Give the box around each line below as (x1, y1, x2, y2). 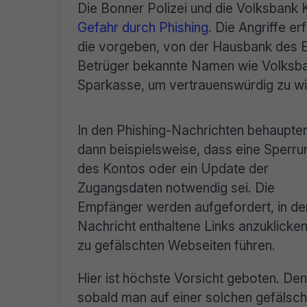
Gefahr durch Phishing (77, 19, 208, 36)
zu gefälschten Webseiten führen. (77, 237, 275, 254)
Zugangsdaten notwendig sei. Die (77, 180, 275, 197)
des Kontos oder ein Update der (77, 160, 269, 177)
